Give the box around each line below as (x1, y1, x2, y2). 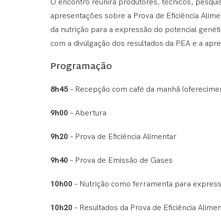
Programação (50, 58, 112, 75)
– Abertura (68, 108, 107, 118)
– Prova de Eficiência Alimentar (68, 132, 177, 142)
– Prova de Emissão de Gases (68, 155, 173, 165)
